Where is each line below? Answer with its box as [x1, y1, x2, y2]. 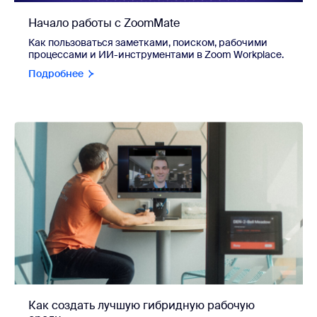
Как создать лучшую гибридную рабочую [28, 297, 255, 313]
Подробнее [28, 67, 83, 81]
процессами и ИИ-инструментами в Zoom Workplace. [28, 48, 284, 62]
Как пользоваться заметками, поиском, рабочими [28, 36, 267, 50]
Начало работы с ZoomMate [28, 16, 180, 31]
